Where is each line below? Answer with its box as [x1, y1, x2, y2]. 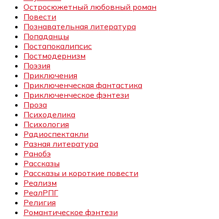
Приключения [23, 70, 77, 81]
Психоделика [23, 109, 75, 120]
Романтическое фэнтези [23, 207, 118, 218]
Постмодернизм [23, 51, 86, 61]
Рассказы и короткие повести [23, 168, 138, 178]
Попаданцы [23, 31, 69, 42]
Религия [23, 197, 56, 208]
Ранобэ [23, 149, 51, 159]
